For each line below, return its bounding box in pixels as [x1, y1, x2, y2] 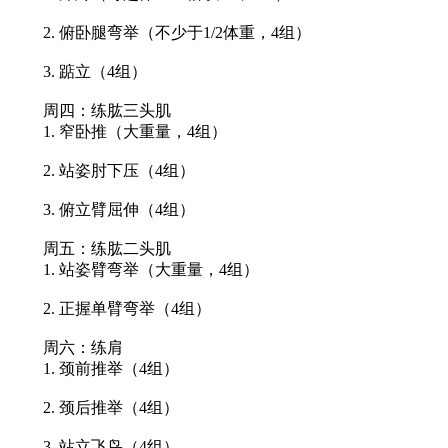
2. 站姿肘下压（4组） [11, 161, 195, 179]
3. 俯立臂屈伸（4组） [11, 200, 195, 218]
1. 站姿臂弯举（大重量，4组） [11, 260, 259, 278]
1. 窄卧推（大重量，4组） [11, 122, 227, 140]
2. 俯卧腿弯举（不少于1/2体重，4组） [11, 23, 311, 41]
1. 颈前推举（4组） [11, 359, 179, 377]
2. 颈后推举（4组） [11, 398, 179, 416]
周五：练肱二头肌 [11, 239, 171, 257]
